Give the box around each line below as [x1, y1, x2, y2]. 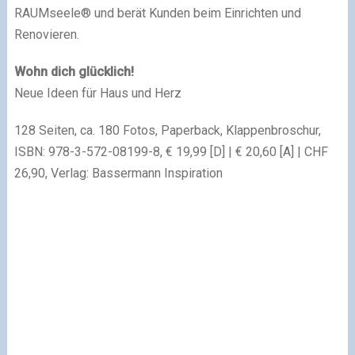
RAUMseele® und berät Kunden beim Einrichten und [13, 6, 301, 21]
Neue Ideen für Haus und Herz [13, 86, 181, 101]
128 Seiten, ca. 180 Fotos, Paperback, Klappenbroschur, [13, 123, 321, 138]
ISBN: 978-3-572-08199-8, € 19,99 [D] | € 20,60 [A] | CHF [13, 144, 328, 159]
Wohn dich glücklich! [13, 64, 134, 79]
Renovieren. [13, 27, 79, 42]
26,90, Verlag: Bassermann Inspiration [13, 166, 223, 181]
